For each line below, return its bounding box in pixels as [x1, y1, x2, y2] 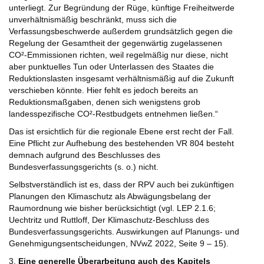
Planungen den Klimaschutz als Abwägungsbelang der [9, 192, 211, 202]
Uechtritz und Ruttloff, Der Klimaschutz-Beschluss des [9, 215, 209, 225]
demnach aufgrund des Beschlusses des [9, 150, 160, 160]
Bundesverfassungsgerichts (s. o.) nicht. [9, 162, 159, 172]
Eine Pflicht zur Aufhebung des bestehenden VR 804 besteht [9, 138, 234, 148]
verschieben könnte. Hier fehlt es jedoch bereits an [9, 85, 198, 95]
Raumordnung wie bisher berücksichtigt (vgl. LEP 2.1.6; [9, 203, 216, 213]
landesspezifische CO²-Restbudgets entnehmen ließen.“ [9, 109, 218, 119]
